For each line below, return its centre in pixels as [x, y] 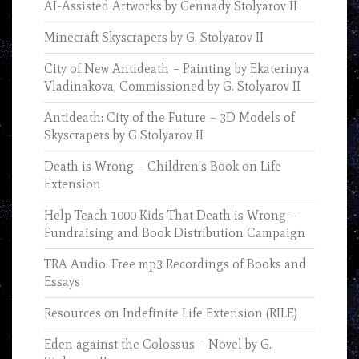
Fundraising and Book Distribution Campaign [175, 233]
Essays [62, 282]
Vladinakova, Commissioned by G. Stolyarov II [172, 87]
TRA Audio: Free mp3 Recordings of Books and [175, 264]
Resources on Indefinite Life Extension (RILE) [171, 313]
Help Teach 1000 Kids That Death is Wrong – [170, 216]
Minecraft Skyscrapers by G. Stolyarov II [154, 38]
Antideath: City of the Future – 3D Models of [169, 118]
